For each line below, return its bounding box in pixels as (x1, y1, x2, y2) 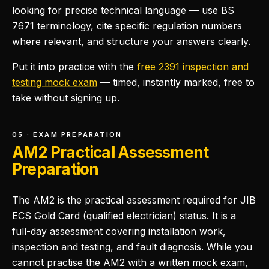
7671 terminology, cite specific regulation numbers (12, 20, 242, 32)
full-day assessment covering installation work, (12, 225, 226, 237)
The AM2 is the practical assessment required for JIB (12, 194, 256, 206)
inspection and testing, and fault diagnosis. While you (12, 241, 252, 253)
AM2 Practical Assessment (12, 143, 209, 162)
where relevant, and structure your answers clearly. (12, 35, 250, 47)
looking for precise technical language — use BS (12, 4, 234, 16)
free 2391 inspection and (137, 61, 249, 73)
